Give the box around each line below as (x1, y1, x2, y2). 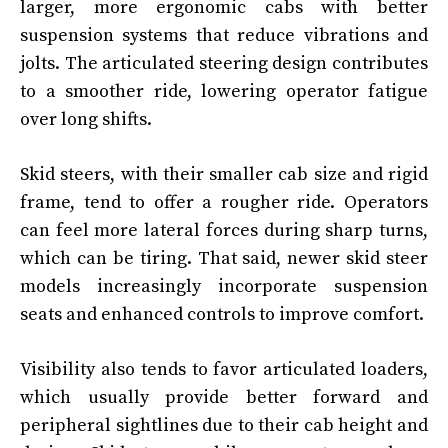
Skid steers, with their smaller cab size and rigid (20, 162, 428, 186)
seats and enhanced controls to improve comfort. (20, 302, 424, 326)
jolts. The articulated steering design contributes (20, 51, 428, 75)
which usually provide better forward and (20, 385, 428, 409)
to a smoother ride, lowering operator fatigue (20, 79, 428, 103)
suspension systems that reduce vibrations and (20, 23, 428, 47)
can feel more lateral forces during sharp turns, (20, 218, 428, 242)
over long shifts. (20, 107, 152, 131)
